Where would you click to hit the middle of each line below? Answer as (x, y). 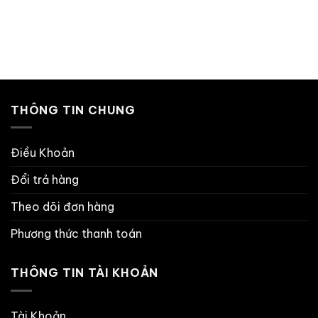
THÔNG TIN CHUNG (73, 110)
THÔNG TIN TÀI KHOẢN (85, 273)
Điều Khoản (43, 153)
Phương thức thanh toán (76, 234)
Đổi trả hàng (45, 180)
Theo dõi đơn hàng (62, 207)
